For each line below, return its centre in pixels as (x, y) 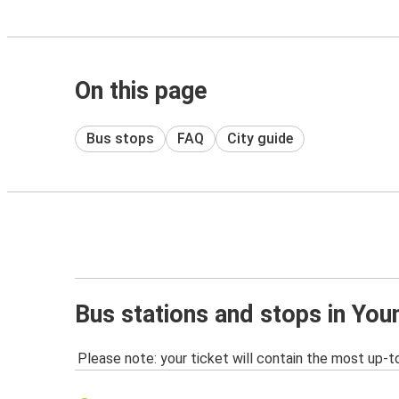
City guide (260, 138)
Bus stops (120, 138)
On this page (141, 91)
